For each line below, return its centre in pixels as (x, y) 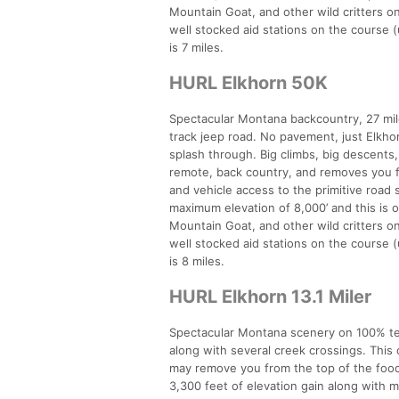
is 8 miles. (197, 261)
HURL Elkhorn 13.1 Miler (270, 296)
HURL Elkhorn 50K (248, 82)
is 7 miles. (196, 47)
